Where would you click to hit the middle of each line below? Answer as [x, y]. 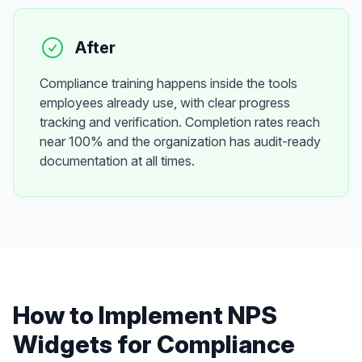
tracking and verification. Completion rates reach [180, 122]
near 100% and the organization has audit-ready [180, 141]
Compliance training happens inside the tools [168, 83]
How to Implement [120, 315]
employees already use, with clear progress [165, 103]
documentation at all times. [117, 161]
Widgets [63, 344]
